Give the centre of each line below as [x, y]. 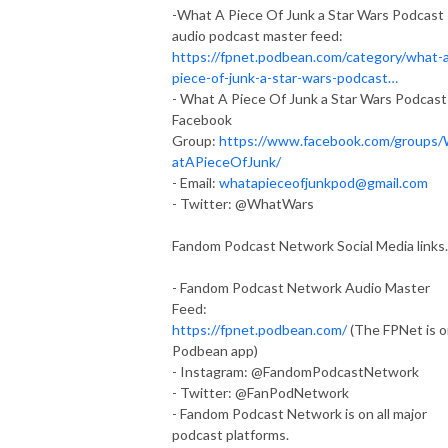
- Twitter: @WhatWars [243, 203]
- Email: [195, 182]
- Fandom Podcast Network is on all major [299, 413]
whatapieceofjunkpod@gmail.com [323, 182]
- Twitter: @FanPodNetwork [260, 392]
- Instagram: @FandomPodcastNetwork [297, 371]
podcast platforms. [230, 434]
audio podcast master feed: [257, 35]
